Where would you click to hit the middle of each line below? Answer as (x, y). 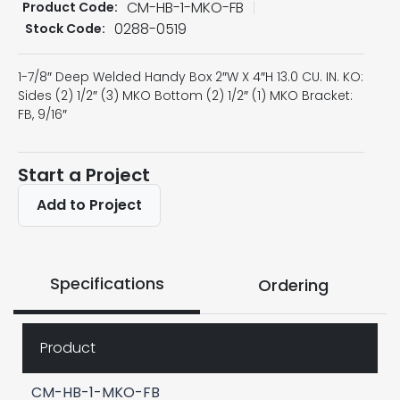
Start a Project (84, 175)
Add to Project (89, 204)
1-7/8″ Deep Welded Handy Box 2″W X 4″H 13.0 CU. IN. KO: (191, 76)
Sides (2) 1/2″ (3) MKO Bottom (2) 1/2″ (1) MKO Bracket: (185, 95)
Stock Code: (65, 29)
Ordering (293, 285)
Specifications (107, 283)
